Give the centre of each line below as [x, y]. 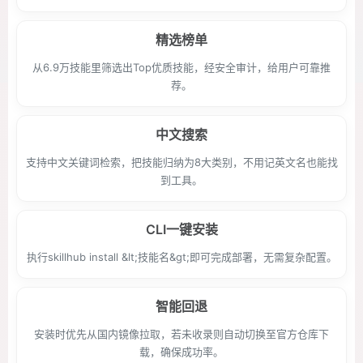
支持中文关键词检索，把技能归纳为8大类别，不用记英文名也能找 [181, 162]
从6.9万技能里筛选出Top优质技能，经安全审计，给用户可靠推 [181, 67]
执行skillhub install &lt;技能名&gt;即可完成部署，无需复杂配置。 [181, 257]
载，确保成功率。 [181, 352]
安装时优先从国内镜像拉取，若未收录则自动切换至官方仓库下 [181, 334]
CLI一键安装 [181, 229]
